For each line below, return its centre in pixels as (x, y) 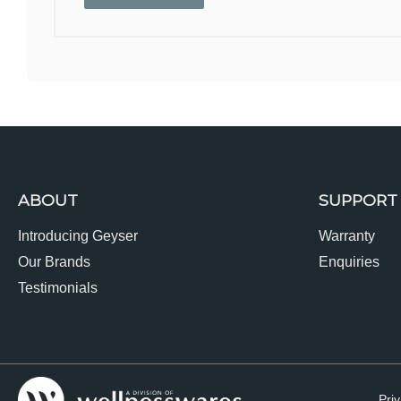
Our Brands (54, 262)
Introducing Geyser (78, 236)
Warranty (347, 236)
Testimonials (58, 288)
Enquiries (349, 262)
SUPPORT (358, 200)
